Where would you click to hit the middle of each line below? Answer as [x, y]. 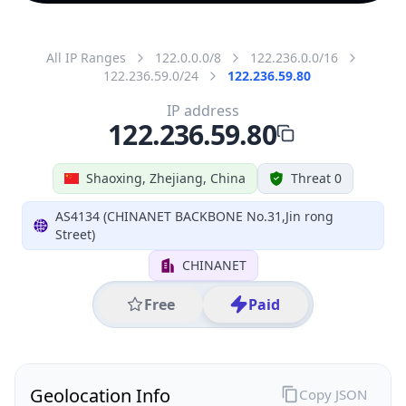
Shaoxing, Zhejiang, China [166, 178]
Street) [75, 234]
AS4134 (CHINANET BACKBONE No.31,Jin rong [194, 216]
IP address [203, 110]
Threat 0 [316, 178]
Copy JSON [333, 394]
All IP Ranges [86, 57]
